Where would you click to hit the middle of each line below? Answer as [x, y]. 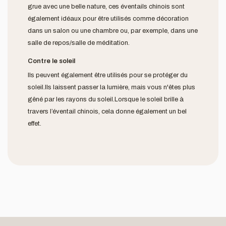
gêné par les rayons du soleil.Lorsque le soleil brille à [106, 100]
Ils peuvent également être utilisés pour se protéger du [108, 75]
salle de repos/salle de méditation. [79, 43]
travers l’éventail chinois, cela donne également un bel [107, 112]
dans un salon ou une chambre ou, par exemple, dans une [113, 31]
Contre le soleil [51, 61]
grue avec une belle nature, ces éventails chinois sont [106, 7]
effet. [35, 124]
